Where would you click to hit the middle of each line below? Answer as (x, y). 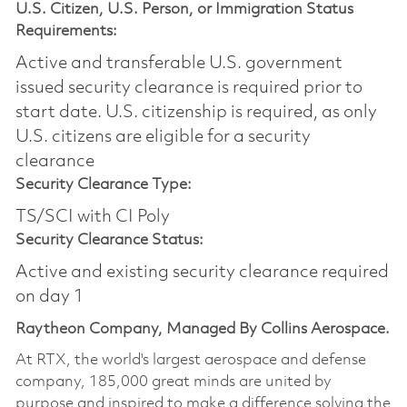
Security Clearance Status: (109, 240)
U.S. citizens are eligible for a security (163, 137)
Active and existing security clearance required (202, 272)
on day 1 (49, 297)
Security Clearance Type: (103, 184)
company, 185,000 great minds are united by (173, 382)
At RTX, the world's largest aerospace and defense (190, 360)
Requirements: (66, 31)
